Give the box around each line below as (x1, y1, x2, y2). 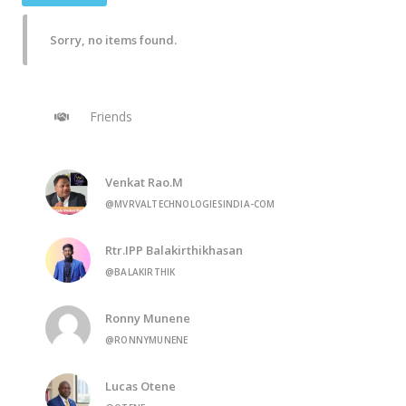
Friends (86, 108, 132, 125)
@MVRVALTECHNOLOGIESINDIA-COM (105, 197, 275, 210)
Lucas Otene (105, 377, 176, 394)
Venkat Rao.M (105, 173, 183, 190)
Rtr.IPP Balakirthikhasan (105, 241, 243, 258)
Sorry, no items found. (50, 32, 177, 48)
